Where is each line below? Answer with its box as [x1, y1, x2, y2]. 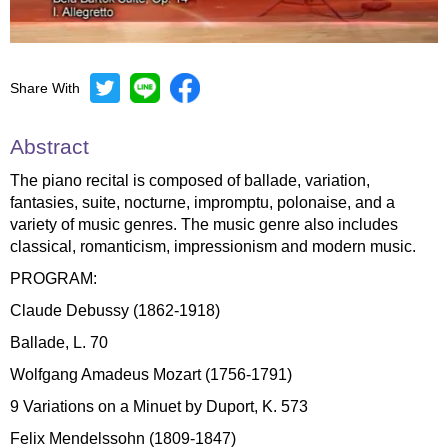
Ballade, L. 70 [10, 333, 108, 351]
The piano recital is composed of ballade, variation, [10, 171, 370, 189]
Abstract [10, 134, 89, 158]
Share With [10, 79, 80, 96]
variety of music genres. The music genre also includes [10, 215, 398, 233]
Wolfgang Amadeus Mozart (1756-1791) [10, 365, 292, 383]
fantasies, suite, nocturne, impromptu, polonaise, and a [10, 193, 395, 211]
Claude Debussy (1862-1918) [10, 301, 220, 319]
